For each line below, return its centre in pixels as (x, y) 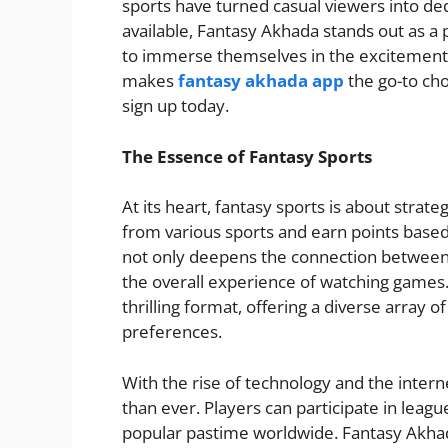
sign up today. (175, 106)
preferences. (172, 332)
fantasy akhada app (261, 81)
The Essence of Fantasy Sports (247, 156)
